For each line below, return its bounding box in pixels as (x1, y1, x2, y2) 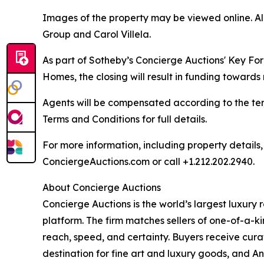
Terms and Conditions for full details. (42, 113, 207, 126)
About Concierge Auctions (42, 181, 161, 194)
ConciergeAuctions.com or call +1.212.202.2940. (42, 156, 255, 168)
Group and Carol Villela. (42, 28, 151, 41)
